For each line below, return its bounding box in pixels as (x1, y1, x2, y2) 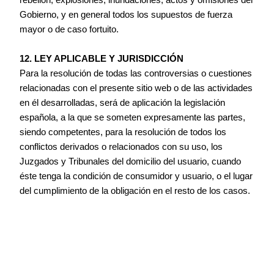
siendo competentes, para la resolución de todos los (20, 127, 227, 138)
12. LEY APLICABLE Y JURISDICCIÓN (20, 54, 184, 64)
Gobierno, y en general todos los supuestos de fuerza (20, 10, 233, 20)
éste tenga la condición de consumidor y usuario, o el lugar (20, 171, 253, 182)
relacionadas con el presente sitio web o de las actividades (20, 83, 253, 94)
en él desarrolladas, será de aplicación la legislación (20, 98, 226, 108)
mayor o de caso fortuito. (20, 24, 119, 35)
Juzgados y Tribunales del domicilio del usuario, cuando (20, 157, 242, 167)
